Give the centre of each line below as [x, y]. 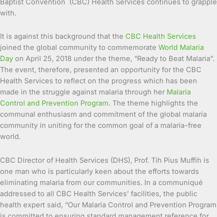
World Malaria [181, 48]
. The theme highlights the [153, 103]
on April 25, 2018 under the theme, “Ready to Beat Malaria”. [114, 59]
